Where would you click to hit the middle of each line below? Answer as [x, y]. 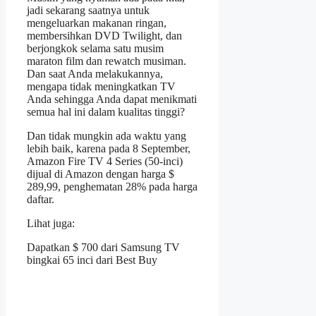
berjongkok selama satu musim [95, 49]
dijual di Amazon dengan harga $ [101, 174]
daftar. [41, 200]
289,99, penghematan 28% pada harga [112, 187]
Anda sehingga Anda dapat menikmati [112, 99]
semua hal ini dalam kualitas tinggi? [106, 112]
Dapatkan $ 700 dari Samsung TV [103, 248]
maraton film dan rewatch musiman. [107, 61]
